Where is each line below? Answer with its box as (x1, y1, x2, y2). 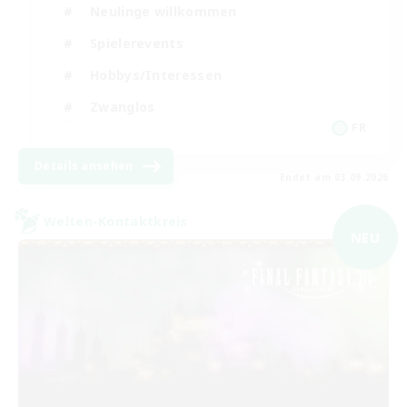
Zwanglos (90, 97, 155, 115)
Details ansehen (35, 158, 134, 174)
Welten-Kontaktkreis (44, 212, 188, 230)
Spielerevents (90, 34, 184, 52)
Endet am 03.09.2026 (279, 171, 389, 184)
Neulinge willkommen (90, 2, 237, 20)
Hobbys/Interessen (90, 65, 223, 84)
